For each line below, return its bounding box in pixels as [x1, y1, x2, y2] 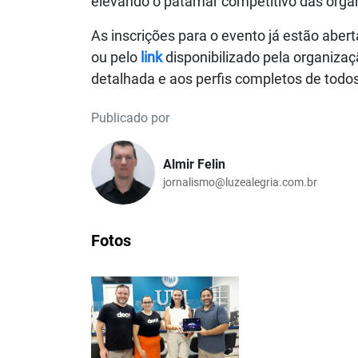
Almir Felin [163, 156, 225, 172]
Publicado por [91, 110, 169, 126]
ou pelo [91, 49, 141, 66]
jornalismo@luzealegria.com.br [163, 175, 317, 189]
